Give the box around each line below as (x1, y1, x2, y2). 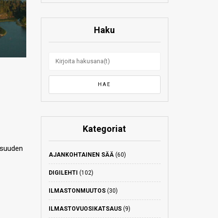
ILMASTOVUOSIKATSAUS (48, 205, 122, 212)
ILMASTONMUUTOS (48, 187, 106, 194)
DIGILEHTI (48, 169, 78, 176)
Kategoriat (83, 124, 127, 134)
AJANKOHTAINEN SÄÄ (48, 151, 114, 158)
